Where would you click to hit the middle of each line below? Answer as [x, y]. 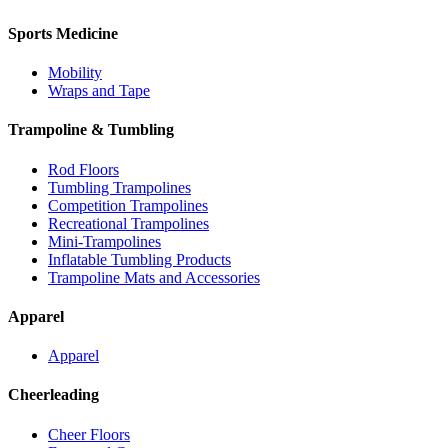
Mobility [75, 73]
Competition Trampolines [128, 205]
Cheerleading [53, 395]
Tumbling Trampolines [119, 187]
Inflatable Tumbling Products [139, 259]
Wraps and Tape [99, 91]
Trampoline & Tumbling [91, 130]
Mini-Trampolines [104, 241]
